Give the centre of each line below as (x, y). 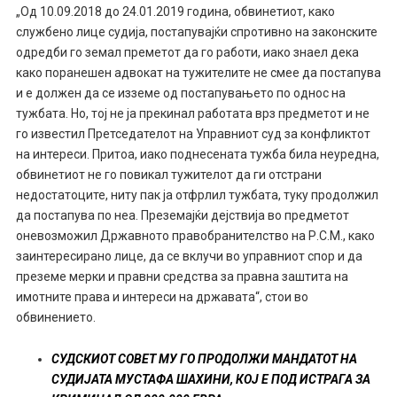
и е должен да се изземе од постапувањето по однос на (180, 93)
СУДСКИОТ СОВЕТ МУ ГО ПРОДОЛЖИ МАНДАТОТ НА (204, 358)
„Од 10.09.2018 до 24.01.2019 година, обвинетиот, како (175, 11)
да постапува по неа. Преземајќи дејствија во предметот (182, 215)
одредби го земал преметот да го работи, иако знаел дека (187, 52)
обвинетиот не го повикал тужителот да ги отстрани (168, 174)
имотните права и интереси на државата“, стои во (162, 296)
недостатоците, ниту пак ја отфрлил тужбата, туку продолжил (197, 195)
